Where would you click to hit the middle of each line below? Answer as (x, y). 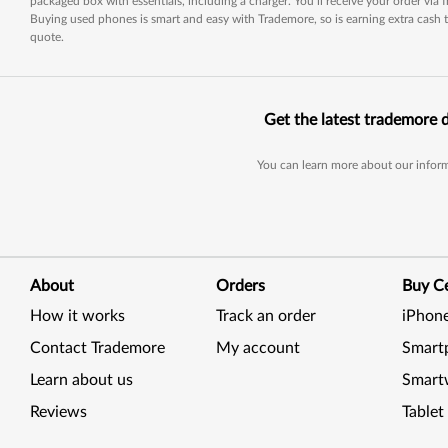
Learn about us (81, 380)
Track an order (266, 316)
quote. (47, 37)
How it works (77, 316)
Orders (241, 286)
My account (258, 348)
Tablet (423, 412)
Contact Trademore (97, 348)
